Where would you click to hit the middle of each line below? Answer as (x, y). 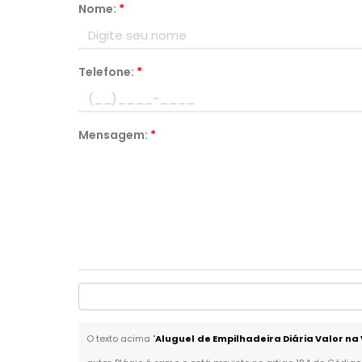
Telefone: (108, 72)
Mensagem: (115, 135)
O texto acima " (121, 339)
